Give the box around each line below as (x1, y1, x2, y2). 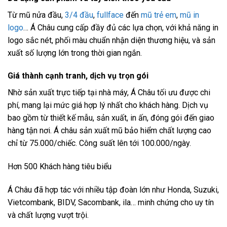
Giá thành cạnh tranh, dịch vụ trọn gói (8, 71, 148, 81)
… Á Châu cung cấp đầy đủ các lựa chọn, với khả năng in (23, 22, 218, 32)
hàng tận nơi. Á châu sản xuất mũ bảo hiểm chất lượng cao (8, 126, 211, 136)
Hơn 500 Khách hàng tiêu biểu (8, 162, 111, 172)
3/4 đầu (65, 10, 93, 20)
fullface (97, 10, 124, 20)
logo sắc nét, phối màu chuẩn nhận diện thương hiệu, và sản (8, 35, 215, 45)
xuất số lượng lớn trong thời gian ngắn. (8, 48, 142, 58)
